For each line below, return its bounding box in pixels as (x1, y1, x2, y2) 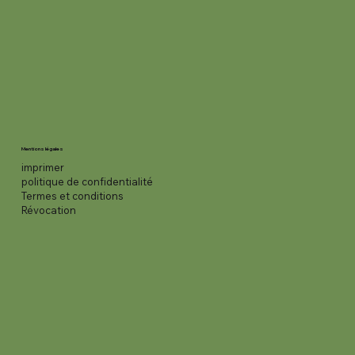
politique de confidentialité (21, 175, 153, 189)
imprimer (21, 161, 64, 174)
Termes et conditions (21, 189, 124, 203)
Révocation (21, 204, 76, 217)
